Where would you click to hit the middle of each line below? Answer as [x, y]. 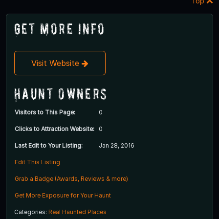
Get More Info [60, 29]
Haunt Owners [61, 94]
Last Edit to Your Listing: [49, 146]
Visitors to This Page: [45, 112]
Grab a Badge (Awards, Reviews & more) [71, 179]
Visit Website [56, 63]
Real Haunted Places [77, 212]
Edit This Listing [37, 162]
